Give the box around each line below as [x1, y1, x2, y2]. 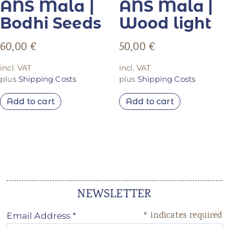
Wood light [119, 14, 212, 33]
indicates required [148, 209, 222, 222]
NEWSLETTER [77, 186, 152, 204]
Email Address [7, 210, 73, 221]
